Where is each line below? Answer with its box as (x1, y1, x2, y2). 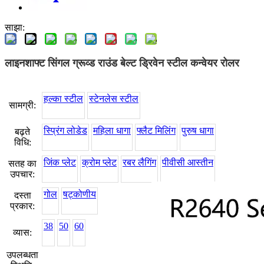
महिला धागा (93, 126, 131, 136)
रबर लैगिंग (123, 157, 156, 168)
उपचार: (10, 169, 35, 180)
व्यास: (13, 227, 32, 238)
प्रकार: (10, 201, 35, 212)
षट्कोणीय (63, 189, 96, 200)
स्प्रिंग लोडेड (44, 126, 87, 136)
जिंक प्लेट (44, 157, 76, 168)
